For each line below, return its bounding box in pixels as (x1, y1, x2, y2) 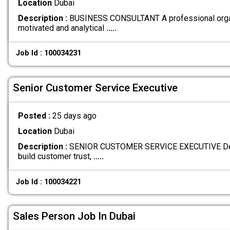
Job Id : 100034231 (16, 49, 82, 58)
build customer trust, (17, 151, 93, 162)
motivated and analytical (17, 23, 106, 33)
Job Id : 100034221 (16, 177, 82, 186)
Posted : (17, 111, 52, 121)
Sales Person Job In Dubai (13, 209, 136, 222)
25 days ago (52, 111, 97, 121)
